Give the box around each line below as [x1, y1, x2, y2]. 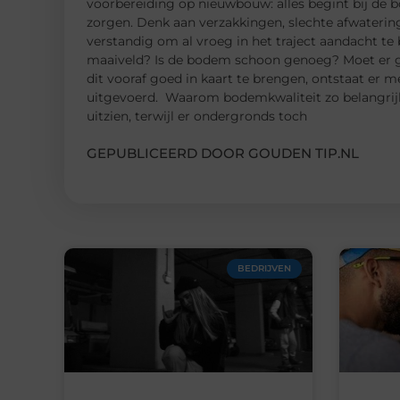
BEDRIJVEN [237, 262, 291, 274]
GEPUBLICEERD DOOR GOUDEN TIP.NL [87, 144, 359, 162]
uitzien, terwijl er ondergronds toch [87, 107, 307, 124]
